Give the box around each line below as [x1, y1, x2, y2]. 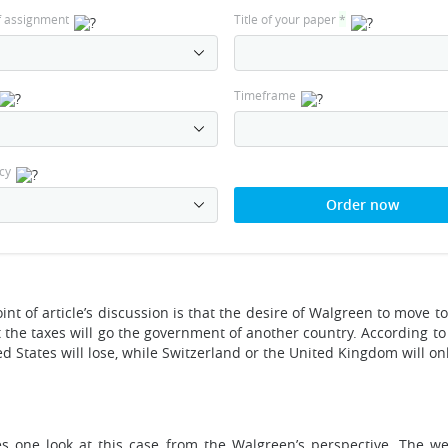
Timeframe [233, 87, 296, 103]
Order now [325, 195, 399, 214]
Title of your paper [233, 11, 339, 27]
